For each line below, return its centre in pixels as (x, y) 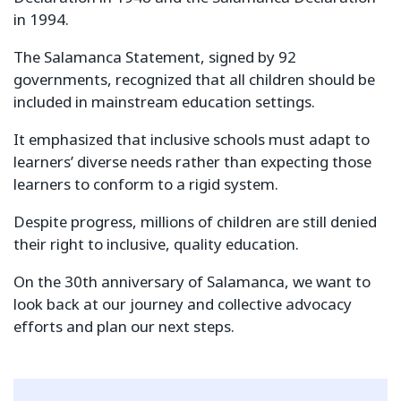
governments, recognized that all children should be (194, 81)
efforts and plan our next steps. (124, 328)
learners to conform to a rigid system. (146, 185)
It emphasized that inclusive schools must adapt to (192, 141)
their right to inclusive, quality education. (156, 245)
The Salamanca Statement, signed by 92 (155, 58)
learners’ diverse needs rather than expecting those (192, 163)
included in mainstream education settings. (164, 103)
